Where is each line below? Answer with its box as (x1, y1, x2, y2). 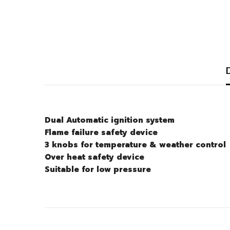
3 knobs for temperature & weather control (45, 139, 226, 151)
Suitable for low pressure (45, 164, 151, 176)
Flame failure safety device (45, 127, 158, 139)
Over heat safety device (45, 151, 144, 163)
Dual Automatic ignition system (45, 114, 175, 126)
